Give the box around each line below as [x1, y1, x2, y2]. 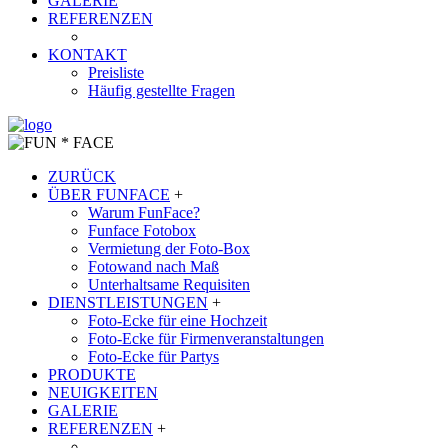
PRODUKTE [48, 366, 136, 383]
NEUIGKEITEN [48, 384, 158, 401]
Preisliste [88, 64, 144, 81]
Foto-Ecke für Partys [88, 348, 219, 365]
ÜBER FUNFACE [48, 186, 170, 203]
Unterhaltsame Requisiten [88, 276, 250, 293]
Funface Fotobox [88, 222, 196, 239]
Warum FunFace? [88, 204, 200, 221]
